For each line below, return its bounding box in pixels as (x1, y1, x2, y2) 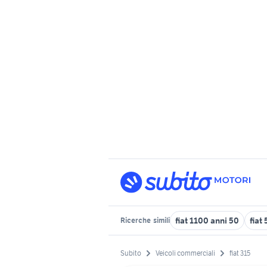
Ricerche (120, 216, 152, 225)
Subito (120, 249, 141, 258)
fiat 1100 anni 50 (175, 215, 239, 226)
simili (152, 216, 170, 225)
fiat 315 (229, 249, 250, 258)
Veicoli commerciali (156, 249, 215, 258)
